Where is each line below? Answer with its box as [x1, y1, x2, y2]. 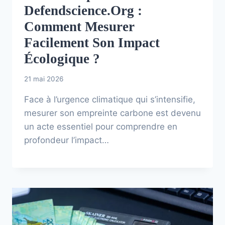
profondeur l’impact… [24, 135, 109, 146]
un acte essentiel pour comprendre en [24, 122, 177, 132]
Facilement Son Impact [24, 35, 160, 51]
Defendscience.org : [24, 3, 142, 19]
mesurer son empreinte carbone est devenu [24, 108, 201, 119]
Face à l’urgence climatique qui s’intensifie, [24, 94, 195, 105]
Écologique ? [24, 51, 100, 67]
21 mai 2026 [24, 75, 63, 83]
